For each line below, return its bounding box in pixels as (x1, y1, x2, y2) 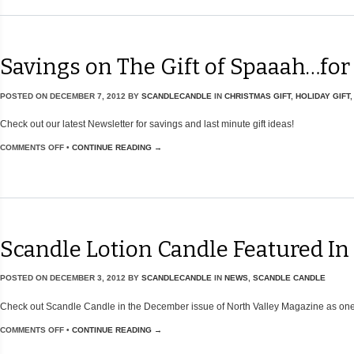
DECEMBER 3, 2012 (47, 273, 128, 283)
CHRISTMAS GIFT (224, 91, 291, 100)
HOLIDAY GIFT (296, 91, 350, 100)
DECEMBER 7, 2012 (47, 91, 128, 100)
